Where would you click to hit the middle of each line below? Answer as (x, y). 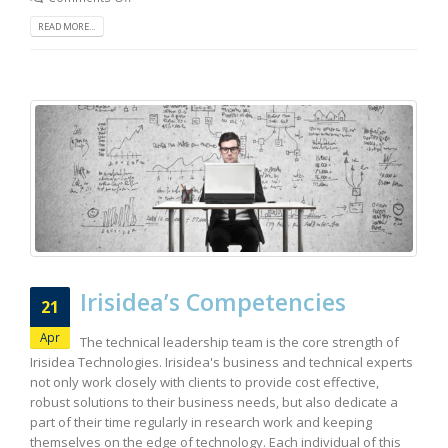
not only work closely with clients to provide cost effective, (204, 381)
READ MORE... (67, 27)
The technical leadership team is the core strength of (239, 341)
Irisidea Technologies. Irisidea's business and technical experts (221, 361)
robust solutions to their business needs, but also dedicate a (214, 401)
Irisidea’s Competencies (213, 302)
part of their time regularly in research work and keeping (201, 421)
